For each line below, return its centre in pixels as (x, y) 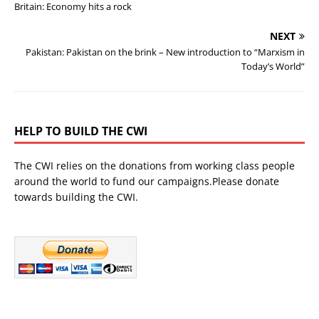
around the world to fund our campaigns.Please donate (147, 181)
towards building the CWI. (76, 197)
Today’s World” (273, 66)
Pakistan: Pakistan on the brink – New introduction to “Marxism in (165, 52)
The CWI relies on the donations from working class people (155, 165)
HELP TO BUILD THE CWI (81, 131)
